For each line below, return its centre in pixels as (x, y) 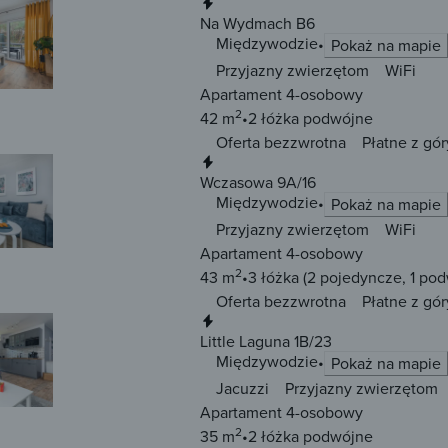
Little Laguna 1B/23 (266, 341)
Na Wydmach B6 (257, 23)
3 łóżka (273, 277)
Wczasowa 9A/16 (258, 182)
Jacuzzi (242, 388)
